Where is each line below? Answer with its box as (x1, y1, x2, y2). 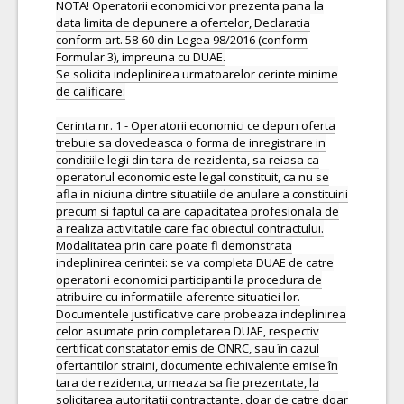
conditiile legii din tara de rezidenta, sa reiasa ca (56, 151, 319, 168)
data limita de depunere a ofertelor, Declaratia (56, 14, 310, 31)
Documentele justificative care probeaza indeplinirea (56, 306, 346, 322)
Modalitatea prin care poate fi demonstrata (56, 237, 292, 253)
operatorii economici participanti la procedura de (56, 271, 322, 288)
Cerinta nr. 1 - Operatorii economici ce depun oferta (56, 117, 335, 133)
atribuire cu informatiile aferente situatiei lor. (56, 289, 300, 305)
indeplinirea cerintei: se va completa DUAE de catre (56, 254, 334, 271)
